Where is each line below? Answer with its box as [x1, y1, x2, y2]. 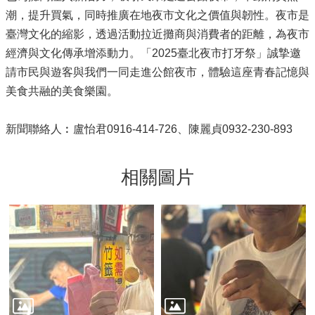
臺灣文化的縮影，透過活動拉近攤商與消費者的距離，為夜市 [6, 27, 309, 40]
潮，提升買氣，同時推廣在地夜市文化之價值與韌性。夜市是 [6, 8, 309, 21]
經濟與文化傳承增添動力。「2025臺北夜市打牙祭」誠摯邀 [6, 46, 301, 59]
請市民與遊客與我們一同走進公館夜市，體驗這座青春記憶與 [6, 65, 309, 78]
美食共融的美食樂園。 [6, 84, 118, 97]
